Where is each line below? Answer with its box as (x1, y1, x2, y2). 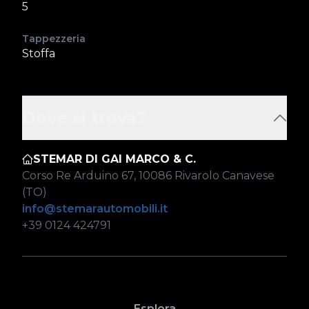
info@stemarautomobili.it (22, 202, 168, 215)
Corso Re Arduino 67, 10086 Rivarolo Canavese (22, 169, 275, 182)
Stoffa (22, 47, 55, 60)
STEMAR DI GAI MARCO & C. (33, 152, 196, 166)
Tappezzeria (22, 32, 86, 45)
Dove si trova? (22, 108, 146, 128)
